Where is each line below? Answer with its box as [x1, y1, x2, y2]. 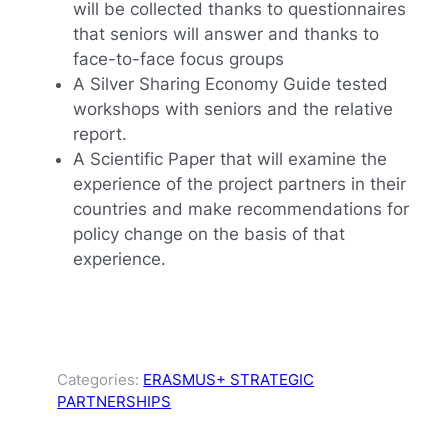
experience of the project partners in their [72, 174, 406, 195]
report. [72, 124, 127, 145]
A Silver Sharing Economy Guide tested [72, 74, 388, 95]
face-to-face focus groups [72, 49, 284, 70]
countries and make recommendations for [72, 199, 409, 220]
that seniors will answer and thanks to [72, 24, 379, 45]
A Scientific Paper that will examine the [72, 149, 387, 170]
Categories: [57, 370, 144, 390]
